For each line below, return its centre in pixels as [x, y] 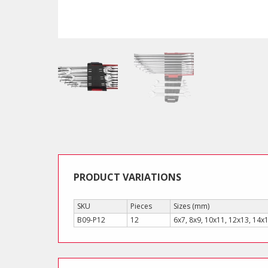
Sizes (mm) [191, 206]
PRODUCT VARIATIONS [127, 177]
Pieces [141, 206]
